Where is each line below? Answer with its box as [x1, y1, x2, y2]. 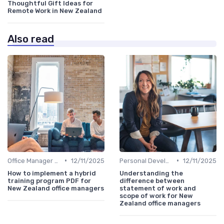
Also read [7, 32, 54, 45]
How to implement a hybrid [7, 169, 96, 177]
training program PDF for [7, 176, 91, 184]
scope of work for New [119, 191, 193, 199]
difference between [119, 176, 184, 184]
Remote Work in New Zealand [7, 6, 102, 14]
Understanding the [119, 169, 183, 177]
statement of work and [119, 184, 196, 192]
